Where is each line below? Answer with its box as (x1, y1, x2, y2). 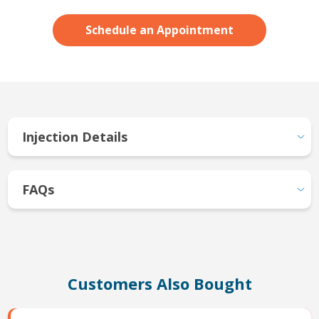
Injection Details (22, 128, 128, 145)
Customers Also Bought (67, 273, 252, 294)
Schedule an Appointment (85, 22, 234, 38)
